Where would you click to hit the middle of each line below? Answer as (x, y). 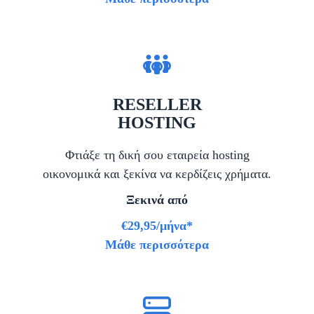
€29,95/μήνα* (157, 226)
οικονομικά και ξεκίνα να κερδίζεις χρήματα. (157, 174)
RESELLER (157, 105)
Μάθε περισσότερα (157, 245)
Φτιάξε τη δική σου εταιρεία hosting (157, 155)
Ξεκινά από (157, 200)
